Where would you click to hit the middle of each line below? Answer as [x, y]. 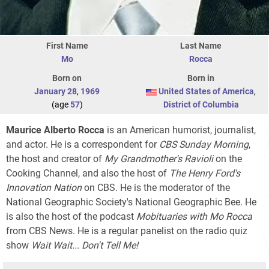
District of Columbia [201, 104]
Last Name [201, 45]
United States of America [206, 91]
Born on [67, 78]
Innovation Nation [44, 187]
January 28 [56, 91]
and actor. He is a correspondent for [83, 144]
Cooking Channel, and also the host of [88, 173]
